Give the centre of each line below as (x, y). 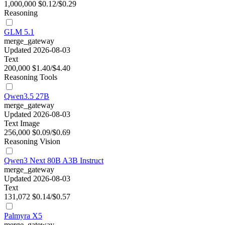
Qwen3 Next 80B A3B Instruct (54, 161)
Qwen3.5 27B (27, 96)
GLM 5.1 (19, 32)
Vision (50, 142)
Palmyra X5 (23, 216)
